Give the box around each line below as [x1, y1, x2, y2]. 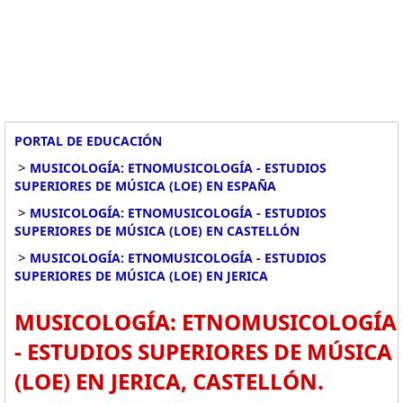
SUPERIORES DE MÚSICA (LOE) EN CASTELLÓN [14, 222, 300, 239]
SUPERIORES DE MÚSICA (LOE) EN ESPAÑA [14, 177, 276, 194]
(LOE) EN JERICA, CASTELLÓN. [14, 366, 324, 396]
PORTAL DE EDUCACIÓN [14, 132, 162, 149]
